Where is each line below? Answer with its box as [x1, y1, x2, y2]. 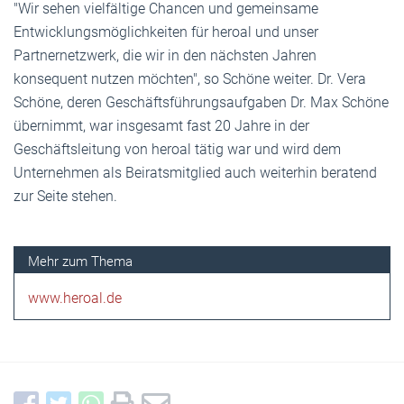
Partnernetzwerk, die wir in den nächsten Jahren [14, 46, 317, 64]
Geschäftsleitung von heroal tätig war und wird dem [14, 140, 341, 158]
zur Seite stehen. [14, 187, 117, 205]
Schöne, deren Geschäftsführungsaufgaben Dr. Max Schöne [14, 93, 389, 111]
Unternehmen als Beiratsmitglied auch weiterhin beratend [14, 163, 377, 181]
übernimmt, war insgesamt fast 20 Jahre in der [14, 116, 309, 134]
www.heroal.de [28, 289, 122, 307]
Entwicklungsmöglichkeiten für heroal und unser [14, 23, 318, 41]
